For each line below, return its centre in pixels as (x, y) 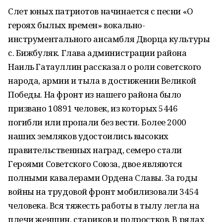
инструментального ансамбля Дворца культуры (109, 39)
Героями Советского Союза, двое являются (95, 164)
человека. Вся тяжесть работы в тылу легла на (104, 205)
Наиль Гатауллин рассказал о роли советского (105, 67)
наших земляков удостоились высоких (88, 136)
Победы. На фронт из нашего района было (95, 94)
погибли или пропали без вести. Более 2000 (97, 122)
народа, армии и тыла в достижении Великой (102, 81)
